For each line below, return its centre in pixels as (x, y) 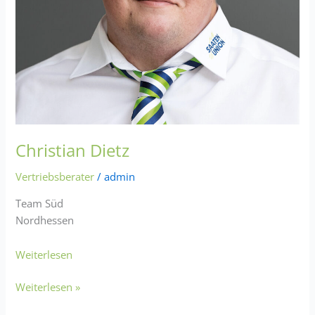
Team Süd (40, 203)
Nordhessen (45, 220)
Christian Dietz (73, 151)
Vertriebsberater (55, 177)
